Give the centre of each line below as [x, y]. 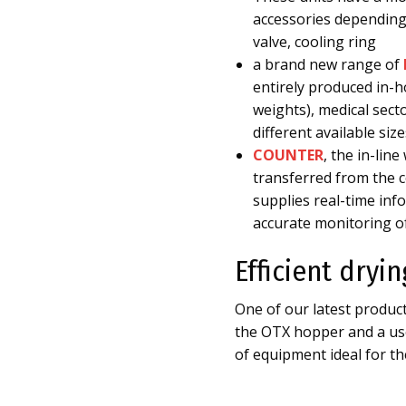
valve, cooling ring [314, 42]
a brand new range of [328, 64]
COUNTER [288, 155]
